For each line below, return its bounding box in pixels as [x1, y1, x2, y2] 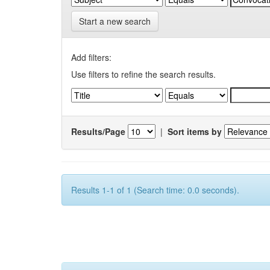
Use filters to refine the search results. [71, 68, 216, 81]
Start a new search [79, 15, 151, 28]
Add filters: [71, 51, 111, 64]
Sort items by [168, 125, 222, 137]
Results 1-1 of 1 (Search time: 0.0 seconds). [71, 184, 239, 196]
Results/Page [71, 125, 125, 137]
